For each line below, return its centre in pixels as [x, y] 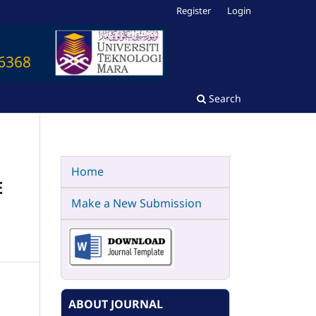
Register [194, 10]
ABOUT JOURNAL [116, 304]
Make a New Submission [136, 203]
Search [224, 98]
